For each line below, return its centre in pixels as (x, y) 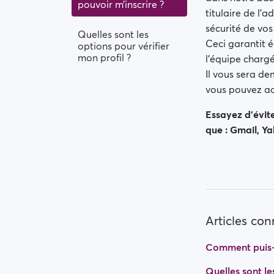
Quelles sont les (113, 34)
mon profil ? (104, 57)
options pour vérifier (124, 46)
